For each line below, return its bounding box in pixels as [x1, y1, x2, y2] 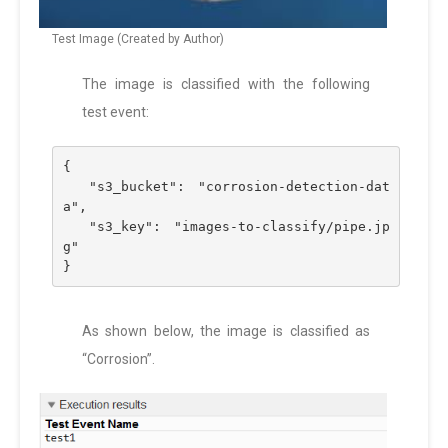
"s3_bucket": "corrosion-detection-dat [62, 178, 89, 194]
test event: [82, 104, 149, 120]
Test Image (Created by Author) [52, 32, 224, 46]
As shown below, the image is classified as [82, 323, 370, 339]
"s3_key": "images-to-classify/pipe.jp [62, 218, 89, 234]
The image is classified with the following [82, 76, 370, 92]
